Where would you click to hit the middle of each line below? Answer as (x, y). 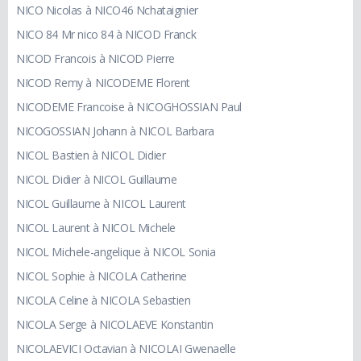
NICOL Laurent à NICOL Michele (96, 228)
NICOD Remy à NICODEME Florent (103, 83)
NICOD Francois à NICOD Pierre (95, 59)
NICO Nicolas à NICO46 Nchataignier (107, 10)
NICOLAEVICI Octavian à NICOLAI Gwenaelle (126, 349)
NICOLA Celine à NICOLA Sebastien (104, 301)
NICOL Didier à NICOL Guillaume (97, 180)
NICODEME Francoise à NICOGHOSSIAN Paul (129, 107)
